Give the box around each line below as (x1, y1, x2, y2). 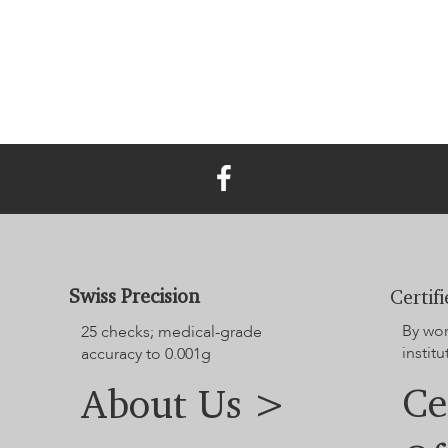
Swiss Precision (68, 284, 200, 308)
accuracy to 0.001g (80, 342, 211, 365)
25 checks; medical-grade (80, 320, 262, 343)
